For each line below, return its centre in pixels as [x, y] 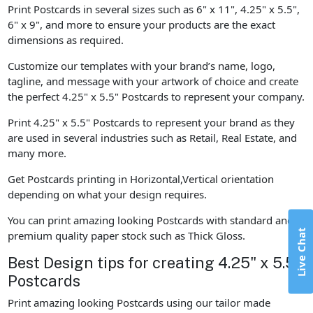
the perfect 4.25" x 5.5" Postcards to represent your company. [156, 96]
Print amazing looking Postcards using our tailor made [139, 303]
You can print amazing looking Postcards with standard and [151, 220]
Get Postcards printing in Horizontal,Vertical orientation [141, 179]
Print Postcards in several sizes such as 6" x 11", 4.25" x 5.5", [154, 9]
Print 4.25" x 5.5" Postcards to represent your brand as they [152, 122]
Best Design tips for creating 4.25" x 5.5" [155, 262]
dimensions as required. [66, 39]
